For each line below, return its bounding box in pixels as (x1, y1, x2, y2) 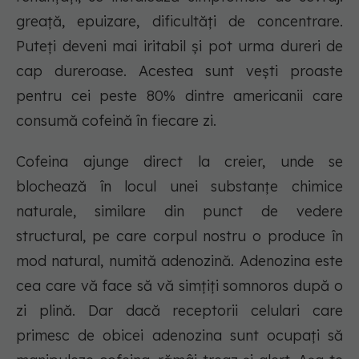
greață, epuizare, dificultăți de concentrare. (16, 12, 343, 31)
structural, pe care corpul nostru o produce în (16, 227, 343, 246)
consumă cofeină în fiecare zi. (16, 111, 216, 131)
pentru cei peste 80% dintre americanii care (16, 87, 343, 106)
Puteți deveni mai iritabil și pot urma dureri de (16, 37, 343, 56)
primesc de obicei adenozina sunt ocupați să (16, 326, 343, 345)
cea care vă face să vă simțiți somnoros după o (16, 276, 343, 296)
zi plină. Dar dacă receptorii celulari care (16, 301, 343, 321)
